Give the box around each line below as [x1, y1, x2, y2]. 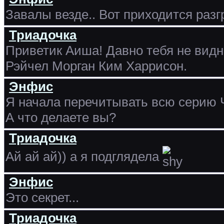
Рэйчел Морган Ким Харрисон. [5, 58, 187, 73]
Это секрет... [5, 190, 79, 205]
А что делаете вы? [5, 110, 116, 125]
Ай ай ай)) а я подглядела [5, 149, 162, 164]
